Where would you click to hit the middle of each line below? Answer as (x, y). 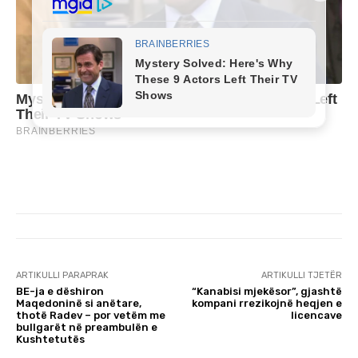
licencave (316, 315)
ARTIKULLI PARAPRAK (62, 275)
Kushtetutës (50, 339)
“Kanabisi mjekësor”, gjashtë (267, 291)
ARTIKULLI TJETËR (301, 275)
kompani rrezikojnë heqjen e (267, 303)
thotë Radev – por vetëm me (91, 315)
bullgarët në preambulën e (87, 327)
